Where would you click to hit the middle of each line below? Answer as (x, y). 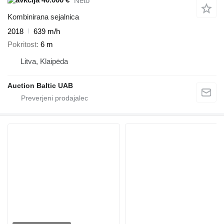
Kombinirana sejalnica (43, 16)
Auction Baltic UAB (40, 86)
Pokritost (22, 44)
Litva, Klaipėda (44, 61)
